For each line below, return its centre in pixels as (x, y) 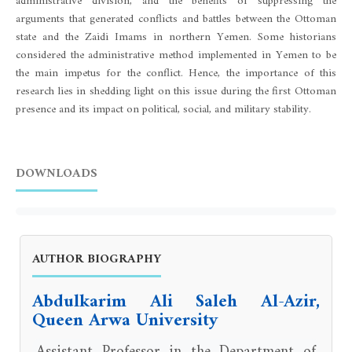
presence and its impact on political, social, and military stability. (163, 110)
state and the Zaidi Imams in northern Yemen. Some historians (176, 37)
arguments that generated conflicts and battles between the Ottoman (176, 19)
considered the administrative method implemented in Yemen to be (176, 55)
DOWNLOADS (56, 173)
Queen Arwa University (125, 321)
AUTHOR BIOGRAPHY (96, 259)
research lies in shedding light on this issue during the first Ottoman (176, 92)
